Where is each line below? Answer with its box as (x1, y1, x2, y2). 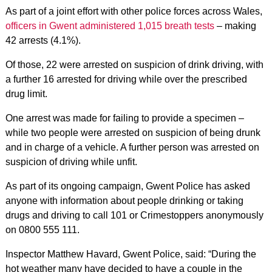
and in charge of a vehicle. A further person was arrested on (5, 142, 259, 152)
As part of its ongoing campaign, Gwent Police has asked (5, 181, 250, 191)
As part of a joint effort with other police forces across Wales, (5, 6, 262, 16)
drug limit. (5, 89, 47, 99)
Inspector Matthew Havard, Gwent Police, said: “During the (5, 249, 256, 259)
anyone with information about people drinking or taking (5, 195, 243, 206)
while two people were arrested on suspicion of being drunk (5, 127, 260, 138)
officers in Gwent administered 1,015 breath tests (5, 21, 214, 31)
